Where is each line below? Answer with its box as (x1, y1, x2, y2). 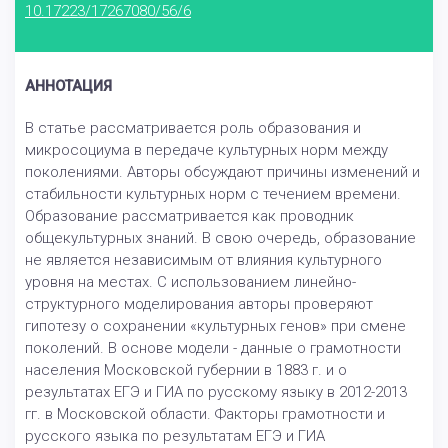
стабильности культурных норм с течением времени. (25, 185, 401, 204)
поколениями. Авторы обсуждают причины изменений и (25, 163, 420, 182)
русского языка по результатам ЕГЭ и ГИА (25, 427, 325, 446)
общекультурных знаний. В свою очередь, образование (25, 229, 416, 248)
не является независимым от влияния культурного (25, 251, 382, 270)
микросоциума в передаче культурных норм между (25, 141, 388, 160)
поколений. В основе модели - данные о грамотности (25, 339, 401, 358)
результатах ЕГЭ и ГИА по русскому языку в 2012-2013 (25, 383, 407, 402)
